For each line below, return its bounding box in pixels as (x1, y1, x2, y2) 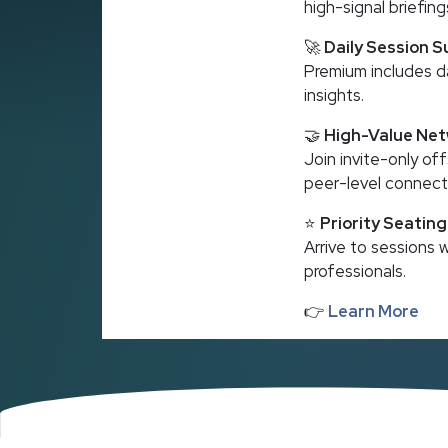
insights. (304, 83, 364, 106)
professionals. (304, 259, 406, 282)
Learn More (328, 299, 419, 322)
